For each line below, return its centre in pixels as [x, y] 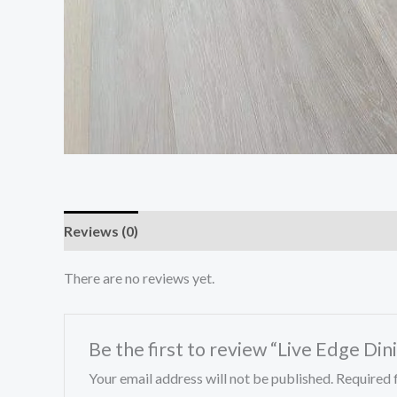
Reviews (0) [101, 231]
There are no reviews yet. [139, 278]
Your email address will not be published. [210, 378]
